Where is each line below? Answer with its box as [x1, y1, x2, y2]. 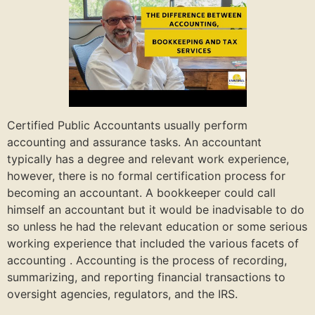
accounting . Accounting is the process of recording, [7, 253, 287, 268]
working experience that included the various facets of [7, 236, 299, 251]
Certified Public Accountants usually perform [7, 118, 247, 133]
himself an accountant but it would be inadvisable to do [7, 202, 304, 217]
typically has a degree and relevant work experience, [7, 152, 289, 167]
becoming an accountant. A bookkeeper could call [7, 186, 276, 200]
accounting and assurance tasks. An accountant [7, 135, 262, 150]
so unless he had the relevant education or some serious [7, 219, 307, 234]
